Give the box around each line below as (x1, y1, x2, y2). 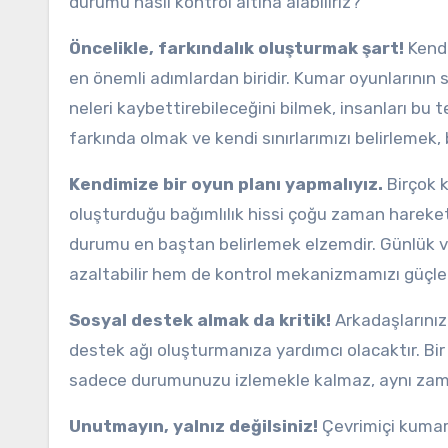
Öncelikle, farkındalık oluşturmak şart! (69, 38, 404, 58)
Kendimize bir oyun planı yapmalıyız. (69, 174, 383, 194)
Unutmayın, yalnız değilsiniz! (69, 416, 318, 436)
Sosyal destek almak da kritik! (69, 310, 331, 330)
